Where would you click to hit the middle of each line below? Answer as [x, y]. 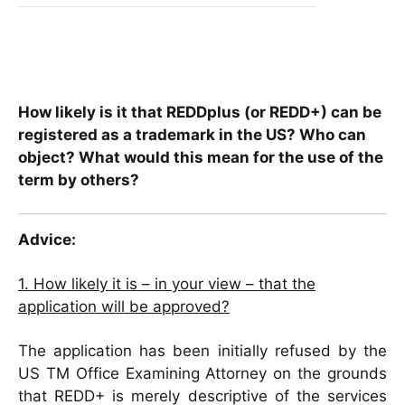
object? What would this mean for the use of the [201, 158]
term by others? [79, 180]
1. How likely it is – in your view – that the [167, 284]
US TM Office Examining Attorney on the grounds [202, 374]
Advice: [47, 240]
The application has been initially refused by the [202, 351]
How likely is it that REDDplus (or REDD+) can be [200, 113]
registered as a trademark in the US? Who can [192, 135]
